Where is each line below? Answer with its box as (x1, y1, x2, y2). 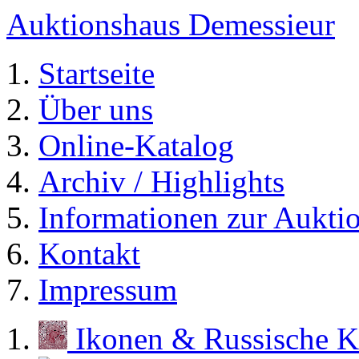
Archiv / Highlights (38, 164, 284, 199)
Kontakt (38, 236, 140, 271)
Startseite (38, 56, 155, 91)
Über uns (38, 92, 153, 127)
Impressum (38, 272, 177, 307)
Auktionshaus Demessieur (6, 7, 335, 42)
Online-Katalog (38, 128, 234, 163)
